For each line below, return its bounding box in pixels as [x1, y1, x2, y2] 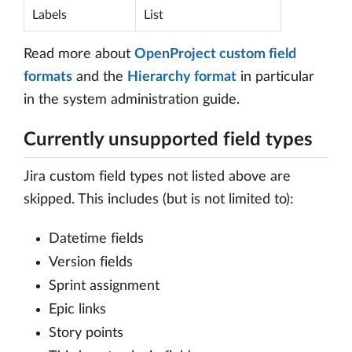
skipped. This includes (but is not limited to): [24, 192, 294, 207]
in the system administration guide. [24, 93, 240, 107]
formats [24, 70, 72, 84]
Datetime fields [49, 232, 144, 246]
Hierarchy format [127, 70, 236, 84]
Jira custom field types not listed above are [24, 170, 291, 184]
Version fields [49, 255, 133, 269]
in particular [236, 70, 314, 84]
